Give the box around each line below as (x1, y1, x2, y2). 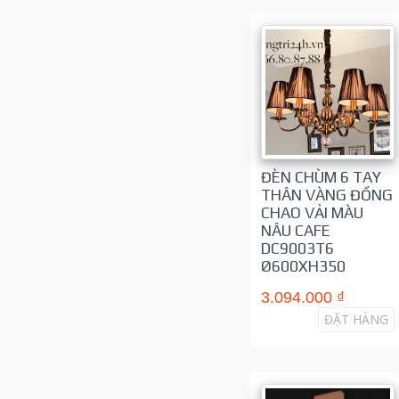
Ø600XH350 (260, 256, 346, 275)
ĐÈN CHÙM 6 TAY (260, 167, 381, 186)
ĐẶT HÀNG (323, 310, 388, 328)
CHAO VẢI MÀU (260, 203, 363, 222)
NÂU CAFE (260, 221, 330, 240)
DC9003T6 (260, 239, 334, 257)
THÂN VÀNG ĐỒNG (260, 185, 393, 204)
